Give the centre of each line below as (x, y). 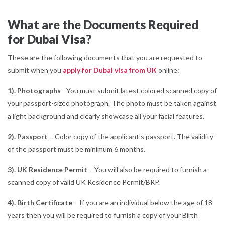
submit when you (35, 70)
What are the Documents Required (103, 24)
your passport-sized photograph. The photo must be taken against (112, 103)
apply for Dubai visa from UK (110, 70)
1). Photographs (34, 90)
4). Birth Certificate (40, 202)
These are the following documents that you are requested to (105, 57)
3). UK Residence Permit (47, 169)
